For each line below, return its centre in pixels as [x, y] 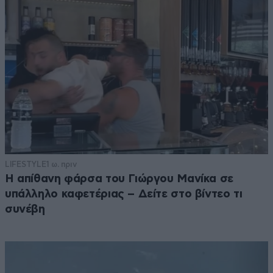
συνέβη [25, 209]
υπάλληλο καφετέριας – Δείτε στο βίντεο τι [124, 194]
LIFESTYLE [26, 164]
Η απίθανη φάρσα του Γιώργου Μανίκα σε [119, 179]
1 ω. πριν [61, 164]
